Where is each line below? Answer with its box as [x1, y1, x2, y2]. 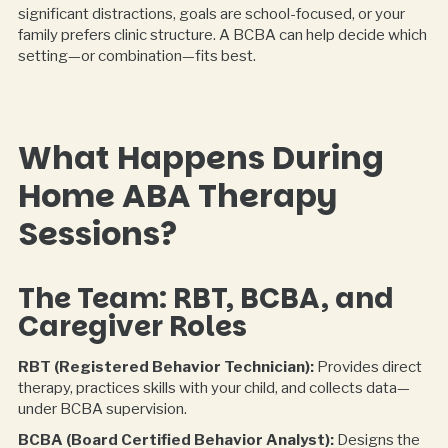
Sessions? [17, 210, 177, 256]
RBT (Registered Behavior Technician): [17, 357, 314, 376]
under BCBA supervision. [17, 399, 187, 418]
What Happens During [17, 134, 384, 180]
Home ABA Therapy [17, 172, 337, 218]
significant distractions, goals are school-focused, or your [17, 5, 405, 24]
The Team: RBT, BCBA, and [17, 278, 394, 318]
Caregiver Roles [17, 306, 247, 346]
